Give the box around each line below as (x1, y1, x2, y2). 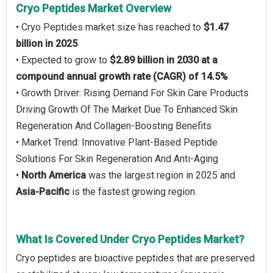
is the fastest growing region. (69, 186, 197, 197)
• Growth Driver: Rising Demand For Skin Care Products (16, 87, 249, 99)
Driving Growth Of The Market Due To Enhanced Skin (16, 104, 238, 115)
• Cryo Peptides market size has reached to (16, 21, 204, 33)
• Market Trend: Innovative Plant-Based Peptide (16, 136, 218, 148)
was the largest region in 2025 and (86, 169, 235, 181)
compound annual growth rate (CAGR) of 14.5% (16, 71, 228, 82)
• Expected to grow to (16, 54, 110, 66)
